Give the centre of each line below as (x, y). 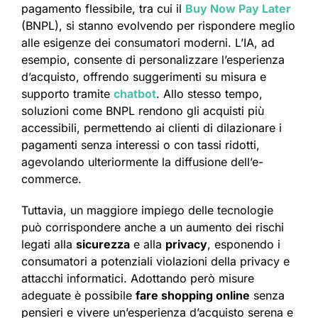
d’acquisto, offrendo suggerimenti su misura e (144, 77)
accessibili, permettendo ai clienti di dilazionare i (152, 128)
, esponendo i (244, 245)
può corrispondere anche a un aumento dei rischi (153, 227)
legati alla (49, 245)
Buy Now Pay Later (238, 9)
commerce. (51, 179)
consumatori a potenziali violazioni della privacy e (155, 262)
